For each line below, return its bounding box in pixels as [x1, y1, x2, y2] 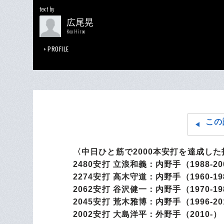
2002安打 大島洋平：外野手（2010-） [73, 210, 222, 218]
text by [39, 4, 55, 13]
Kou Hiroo [66, 27, 85, 35]
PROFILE [47, 44, 69, 53]
